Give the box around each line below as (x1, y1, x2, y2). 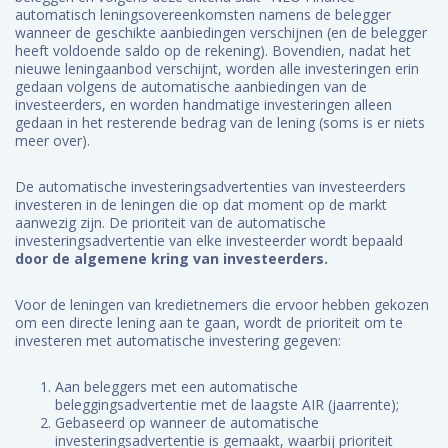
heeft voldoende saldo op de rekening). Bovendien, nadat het (15, 41, 411, 60)
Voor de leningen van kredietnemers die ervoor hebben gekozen (15, 295, 429, 314)
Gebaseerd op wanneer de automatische (55, 413, 319, 432)
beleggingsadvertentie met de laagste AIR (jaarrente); (55, 395, 399, 414)
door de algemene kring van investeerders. (15, 249, 328, 268)
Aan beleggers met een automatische (55, 377, 298, 396)
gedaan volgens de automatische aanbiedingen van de (15, 77, 367, 96)
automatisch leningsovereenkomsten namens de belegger (15, 5, 391, 24)
